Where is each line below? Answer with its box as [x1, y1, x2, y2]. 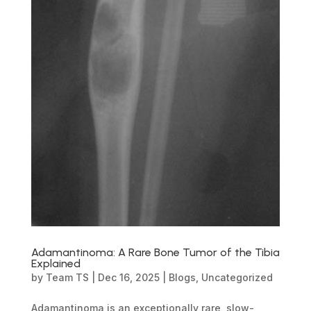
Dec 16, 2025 [97, 271, 160, 284]
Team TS [45, 271, 89, 284]
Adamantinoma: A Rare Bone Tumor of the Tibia [31, 246, 280, 260]
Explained [31, 257, 81, 271]
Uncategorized [201, 271, 273, 284]
